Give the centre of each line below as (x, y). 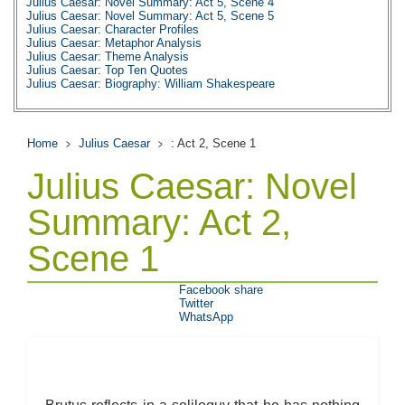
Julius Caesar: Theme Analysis (108, 57)
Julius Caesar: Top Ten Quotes (107, 70)
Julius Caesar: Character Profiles (113, 29)
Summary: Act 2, (159, 222)
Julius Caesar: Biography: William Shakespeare (151, 84)
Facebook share (221, 290)
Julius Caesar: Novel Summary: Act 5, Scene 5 (150, 16)
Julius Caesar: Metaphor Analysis (114, 43)
